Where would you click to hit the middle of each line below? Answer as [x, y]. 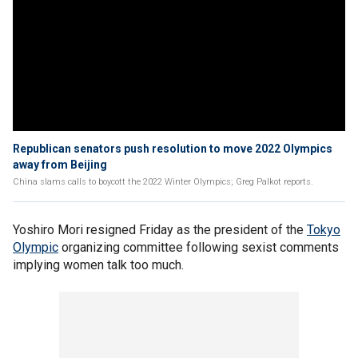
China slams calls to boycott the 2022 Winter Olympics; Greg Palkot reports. [163, 182]
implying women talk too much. [100, 265]
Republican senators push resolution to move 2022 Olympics [173, 149]
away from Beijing [60, 165]
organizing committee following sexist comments [199, 247]
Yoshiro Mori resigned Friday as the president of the [160, 230]
